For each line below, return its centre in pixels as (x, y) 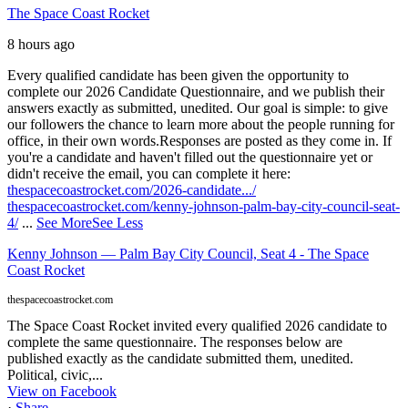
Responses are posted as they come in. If (275, 140)
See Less (117, 222)
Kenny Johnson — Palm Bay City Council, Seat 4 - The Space (188, 253)
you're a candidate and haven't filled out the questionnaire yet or (190, 157)
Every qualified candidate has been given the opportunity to (178, 75)
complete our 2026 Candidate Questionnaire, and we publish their (196, 91)
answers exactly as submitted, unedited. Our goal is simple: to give (198, 107)
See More (64, 222)
